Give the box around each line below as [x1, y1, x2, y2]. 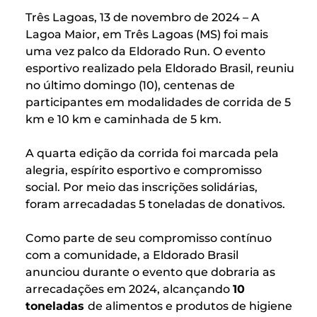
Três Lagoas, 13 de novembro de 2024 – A [25, 11, 260, 24]
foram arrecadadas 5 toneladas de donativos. [25, 197, 285, 211]
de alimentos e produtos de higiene [88, 299, 292, 313]
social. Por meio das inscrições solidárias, [25, 180, 258, 194]
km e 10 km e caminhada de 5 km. [25, 113, 221, 126]
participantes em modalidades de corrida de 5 [25, 96, 291, 109]
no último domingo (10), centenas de [25, 79, 235, 92]
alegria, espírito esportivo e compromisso [25, 163, 262, 177]
